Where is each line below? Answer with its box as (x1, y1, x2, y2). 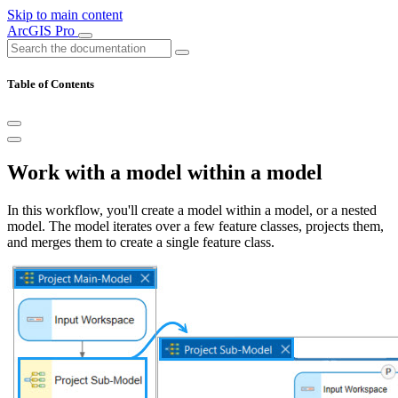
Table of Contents (7, 77, 94, 92)
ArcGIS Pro (7, 23, 78, 38)
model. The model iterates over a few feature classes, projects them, (7, 219, 384, 235)
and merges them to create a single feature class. (7, 235, 275, 251)
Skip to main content (7, 7, 123, 22)
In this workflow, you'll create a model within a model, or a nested (7, 203, 377, 219)
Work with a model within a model (7, 161, 322, 185)
